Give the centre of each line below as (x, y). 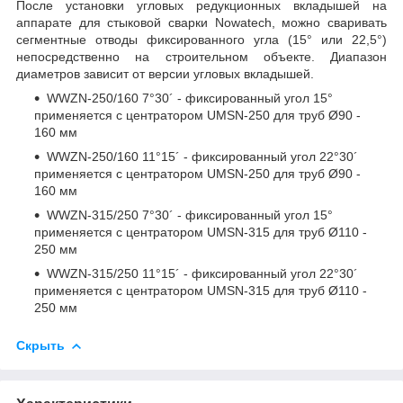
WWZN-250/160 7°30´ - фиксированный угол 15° (190, 98)
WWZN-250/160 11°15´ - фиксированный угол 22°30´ (202, 156)
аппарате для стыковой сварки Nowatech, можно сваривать (201, 22)
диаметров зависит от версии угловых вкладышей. (165, 73)
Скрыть (40, 345)
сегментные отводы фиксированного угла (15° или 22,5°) (201, 39)
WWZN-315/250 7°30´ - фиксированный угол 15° (190, 215)
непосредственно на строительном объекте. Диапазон (201, 56)
